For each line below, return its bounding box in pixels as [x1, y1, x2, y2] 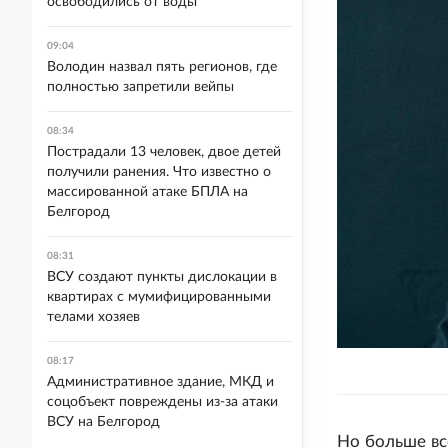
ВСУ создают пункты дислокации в [47, 270, 277, 284]
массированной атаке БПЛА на [47, 185, 248, 199]
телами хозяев [47, 310, 140, 324]
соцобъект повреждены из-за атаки [47, 395, 278, 409]
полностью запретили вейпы [47, 80, 234, 94]
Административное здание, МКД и [47, 375, 274, 389]
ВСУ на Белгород [47, 415, 160, 429]
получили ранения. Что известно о [47, 165, 271, 179]
